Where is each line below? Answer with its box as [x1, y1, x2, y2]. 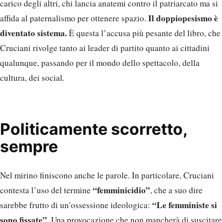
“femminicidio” [93, 184, 150, 197]
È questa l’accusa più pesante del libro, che [67, 27, 221, 39]
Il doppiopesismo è [148, 12, 218, 25]
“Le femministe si [152, 199, 217, 212]
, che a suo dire [150, 184, 203, 196]
